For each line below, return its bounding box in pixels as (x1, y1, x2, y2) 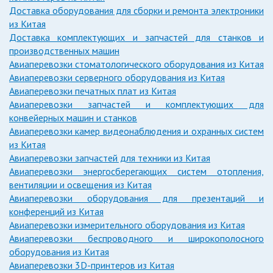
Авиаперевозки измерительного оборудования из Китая (9, 218, 245, 231)
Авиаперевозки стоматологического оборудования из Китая (9, 57, 264, 70)
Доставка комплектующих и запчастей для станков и (9, 30, 264, 43)
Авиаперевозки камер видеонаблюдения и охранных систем (9, 124, 264, 137)
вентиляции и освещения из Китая (9, 178, 152, 191)
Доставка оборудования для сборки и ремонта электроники (9, 4, 264, 16)
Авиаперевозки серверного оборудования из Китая (9, 71, 225, 83)
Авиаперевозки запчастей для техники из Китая (9, 151, 210, 164)
